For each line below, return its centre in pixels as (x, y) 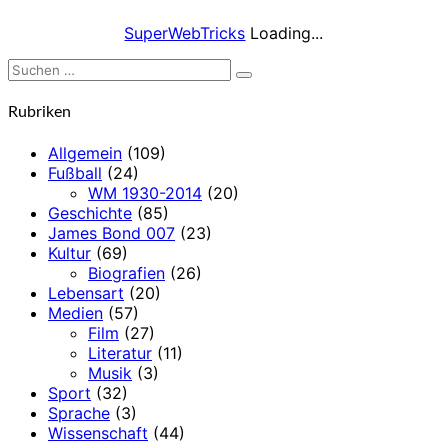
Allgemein (85, 152)
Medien (75, 312)
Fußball (75, 172)
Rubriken (39, 111)
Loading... (284, 33)
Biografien (126, 272)
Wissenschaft (98, 432)
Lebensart (86, 292)
